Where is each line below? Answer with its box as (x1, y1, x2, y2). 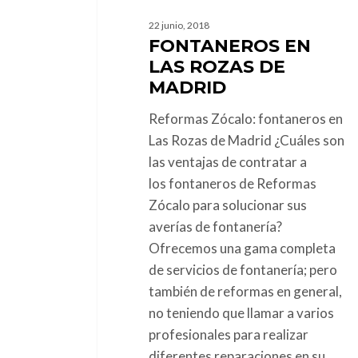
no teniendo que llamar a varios (148, 304, 334, 321)
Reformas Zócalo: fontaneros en (148, 109, 343, 127)
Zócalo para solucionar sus (148, 196, 307, 213)
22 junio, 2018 (148, 18, 209, 31)
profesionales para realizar (148, 325, 308, 343)
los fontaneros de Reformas (148, 174, 316, 192)
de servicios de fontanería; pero (148, 261, 337, 278)
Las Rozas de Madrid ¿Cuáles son (148, 131, 344, 149)
